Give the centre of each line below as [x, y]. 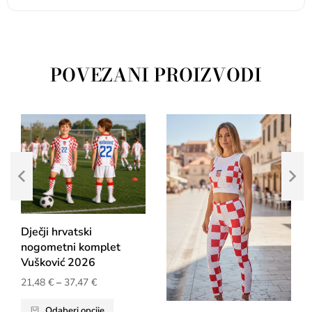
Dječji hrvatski [56, 232]
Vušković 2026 [58, 263]
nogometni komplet [71, 248]
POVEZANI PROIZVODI [156, 75]
